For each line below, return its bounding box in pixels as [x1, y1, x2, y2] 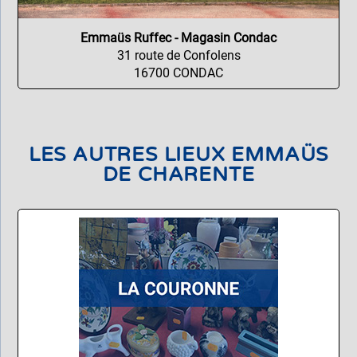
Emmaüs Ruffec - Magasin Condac [80, 30, 277, 46]
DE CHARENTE [102, 163, 255, 187]
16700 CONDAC [134, 65, 223, 81]
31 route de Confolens [116, 48, 241, 64]
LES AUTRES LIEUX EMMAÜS [28, 143, 329, 167]
